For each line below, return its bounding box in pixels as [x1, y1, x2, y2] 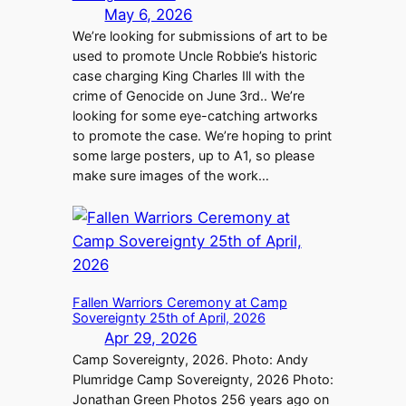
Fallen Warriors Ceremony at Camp [72, 295, 287, 312]
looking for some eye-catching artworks [72, 107, 318, 123]
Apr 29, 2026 [104, 329, 198, 348]
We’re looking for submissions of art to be [72, 27, 327, 43]
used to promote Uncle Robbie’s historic [72, 47, 317, 63]
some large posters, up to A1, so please [72, 147, 314, 163]
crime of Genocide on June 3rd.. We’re [72, 87, 304, 103]
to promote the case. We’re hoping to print [72, 127, 332, 143]
